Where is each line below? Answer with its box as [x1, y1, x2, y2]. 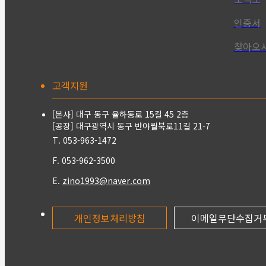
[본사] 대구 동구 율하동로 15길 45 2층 [52, 108, 189, 121]
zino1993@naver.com [62, 175, 150, 187]
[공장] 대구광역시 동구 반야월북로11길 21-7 [52, 120, 210, 132]
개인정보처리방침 [74, 211, 145, 226]
